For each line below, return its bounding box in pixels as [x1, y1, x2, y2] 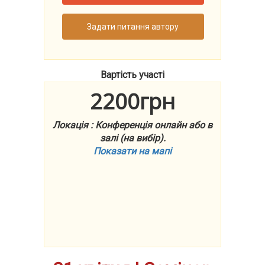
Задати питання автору [87, 21, 179, 31]
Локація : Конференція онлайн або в [53, 119, 212, 131]
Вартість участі [101, 69, 164, 80]
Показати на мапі [93, 145, 172, 157]
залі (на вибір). [99, 132, 166, 144]
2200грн [90, 86, 175, 116]
